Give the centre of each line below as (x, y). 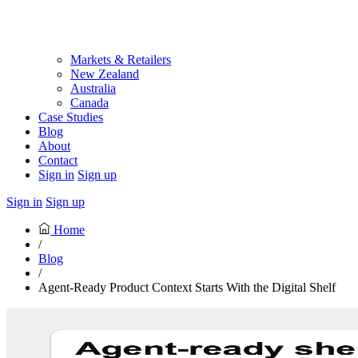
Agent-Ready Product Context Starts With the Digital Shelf (187, 287)
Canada (89, 103)
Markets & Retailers (121, 60)
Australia (93, 88)
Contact (58, 160)
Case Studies (71, 117)
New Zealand (105, 74)
